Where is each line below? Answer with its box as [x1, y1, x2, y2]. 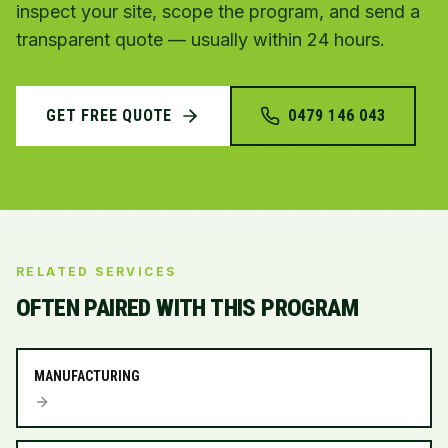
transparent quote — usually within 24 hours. [16, 29, 385, 50]
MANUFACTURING [34, 368, 140, 384]
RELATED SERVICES [16, 264, 177, 279]
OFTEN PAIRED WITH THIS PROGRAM [16, 294, 358, 322]
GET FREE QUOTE [46, 106, 173, 125]
